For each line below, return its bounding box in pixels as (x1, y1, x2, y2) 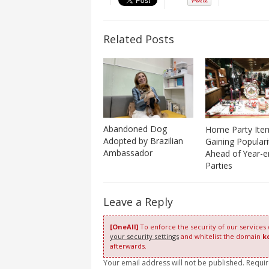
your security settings (110, 231, 179, 241)
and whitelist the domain (179, 231, 262, 241)
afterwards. (110, 241, 147, 250)
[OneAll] (110, 222, 138, 231)
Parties (205, 159, 232, 171)
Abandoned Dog (103, 122, 167, 134)
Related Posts (103, 32, 174, 47)
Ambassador (103, 147, 153, 159)
